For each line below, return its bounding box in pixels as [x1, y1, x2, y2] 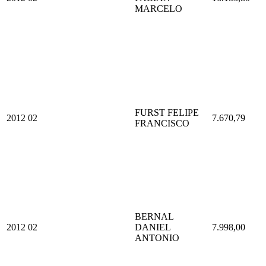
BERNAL [135, 211, 173, 221]
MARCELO [135, 3, 182, 14]
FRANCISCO [135, 118, 189, 128]
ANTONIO [135, 232, 179, 243]
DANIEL [135, 221, 170, 232]
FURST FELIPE [135, 107, 199, 118]
